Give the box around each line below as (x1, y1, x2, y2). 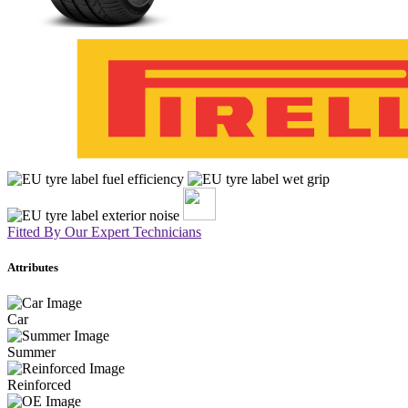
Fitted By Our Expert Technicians (7, 223, 201, 240)
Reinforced (7, 377, 71, 393)
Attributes (7, 260, 58, 275)
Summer (7, 344, 56, 361)
